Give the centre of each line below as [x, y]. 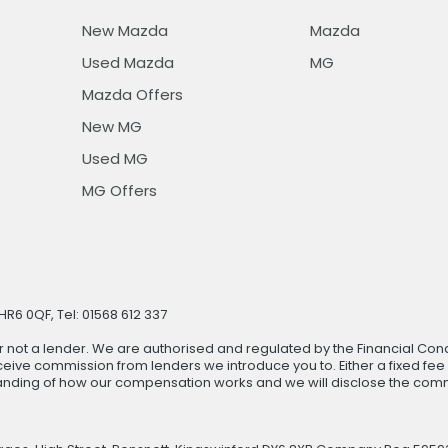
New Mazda [124, 30]
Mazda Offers [132, 94]
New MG [111, 126]
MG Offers [119, 190]
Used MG [114, 158]
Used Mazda [127, 62]
